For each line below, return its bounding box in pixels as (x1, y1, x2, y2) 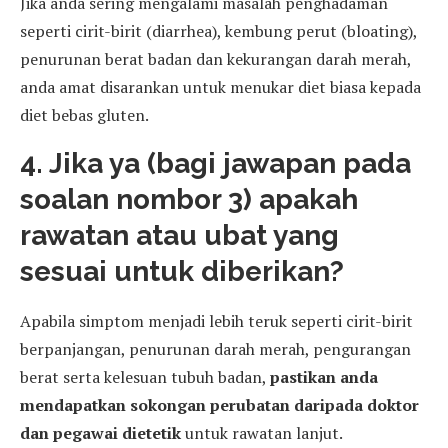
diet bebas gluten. (20, 103, 149, 126)
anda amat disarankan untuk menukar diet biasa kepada (20, 75, 421, 98)
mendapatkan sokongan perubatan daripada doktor (20, 393, 419, 416)
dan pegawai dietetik (20, 421, 181, 444)
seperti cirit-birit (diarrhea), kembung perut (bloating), (20, 19, 417, 42)
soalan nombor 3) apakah (20, 182, 358, 216)
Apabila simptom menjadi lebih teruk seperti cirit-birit (20, 309, 413, 332)
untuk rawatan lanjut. (181, 421, 343, 444)
